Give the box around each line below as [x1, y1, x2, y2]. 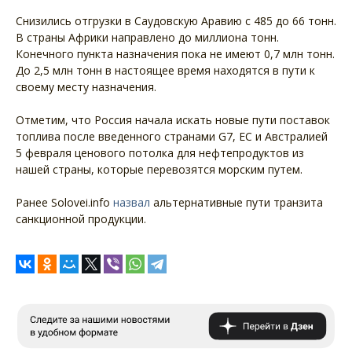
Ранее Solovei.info [16, 195, 113, 210]
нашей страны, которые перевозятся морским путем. [16, 162, 302, 177]
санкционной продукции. [16, 211, 146, 226]
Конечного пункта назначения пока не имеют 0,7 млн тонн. [16, 46, 335, 61]
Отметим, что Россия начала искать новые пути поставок [16, 112, 330, 127]
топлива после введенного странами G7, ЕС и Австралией [16, 129, 328, 144]
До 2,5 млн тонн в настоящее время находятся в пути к [16, 63, 315, 78]
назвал [113, 195, 150, 210]
